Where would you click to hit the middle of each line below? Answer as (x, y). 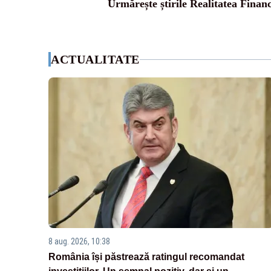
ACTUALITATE (95, 59)
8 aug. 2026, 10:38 (79, 242)
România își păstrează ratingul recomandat (146, 257)
